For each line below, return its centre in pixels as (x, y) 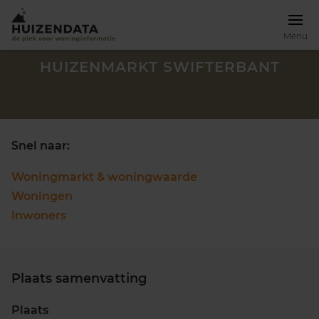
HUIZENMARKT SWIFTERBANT (159, 67)
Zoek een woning (71, 286)
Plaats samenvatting (79, 278)
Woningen (42, 196)
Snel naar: (41, 146)
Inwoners (39, 215)
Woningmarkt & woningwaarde (104, 177)
